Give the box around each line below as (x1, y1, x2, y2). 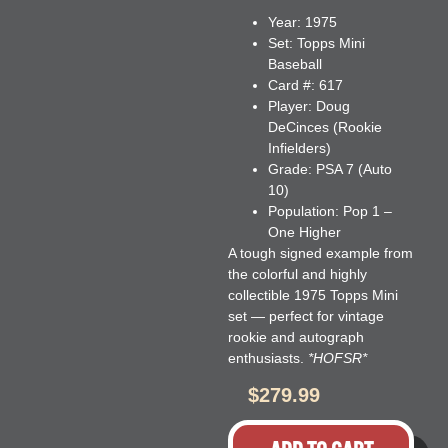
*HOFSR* (307, 350, 367, 367)
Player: (267, 98, 312, 115)
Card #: (267, 77, 315, 94)
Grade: (267, 161, 312, 178)
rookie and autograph (227, 329, 364, 346)
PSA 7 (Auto (311, 161, 392, 178)
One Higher (267, 224, 341, 241)
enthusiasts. (227, 350, 308, 367)
